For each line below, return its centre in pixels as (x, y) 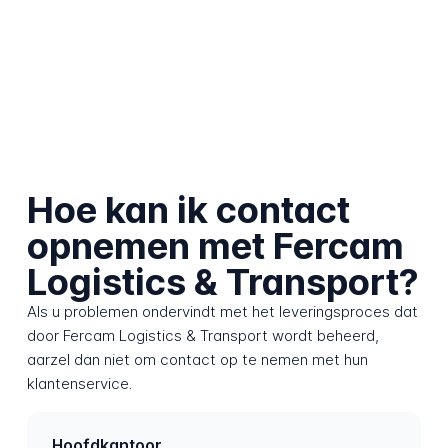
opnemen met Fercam (215, 246)
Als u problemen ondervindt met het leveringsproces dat (222, 312)
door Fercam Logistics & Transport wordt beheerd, (202, 336)
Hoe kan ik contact (188, 210)
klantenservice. (79, 384)
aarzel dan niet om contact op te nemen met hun (197, 360)
